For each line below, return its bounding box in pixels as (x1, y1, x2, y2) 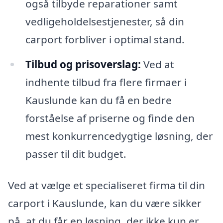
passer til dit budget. (25, 146, 126, 161)
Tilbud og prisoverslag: (25, 57, 141, 71)
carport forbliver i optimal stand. (25, 32, 185, 46)
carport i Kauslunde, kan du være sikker (8, 196, 202, 211)
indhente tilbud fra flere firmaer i (25, 75, 187, 89)
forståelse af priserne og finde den (25, 111, 195, 125)
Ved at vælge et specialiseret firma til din (8, 178, 205, 193)
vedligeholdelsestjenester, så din (25, 14, 184, 28)
